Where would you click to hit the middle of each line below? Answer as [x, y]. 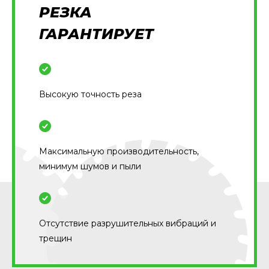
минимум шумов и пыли [90, 166]
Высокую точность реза [90, 94]
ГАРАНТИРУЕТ [96, 34]
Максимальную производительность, [119, 151]
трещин [56, 238]
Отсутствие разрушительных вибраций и [128, 223]
